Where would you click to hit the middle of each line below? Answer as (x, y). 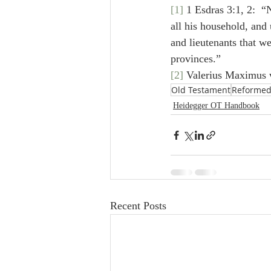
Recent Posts (138, 206)
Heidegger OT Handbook (216, 106)
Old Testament (201, 90)
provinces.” (196, 59)
